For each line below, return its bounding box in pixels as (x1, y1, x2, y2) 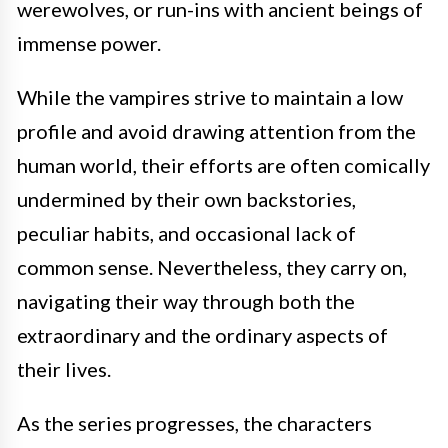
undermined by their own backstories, (17, 187, 356, 211)
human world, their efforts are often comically (17, 153, 430, 177)
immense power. (17, 31, 161, 55)
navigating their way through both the (17, 289, 355, 313)
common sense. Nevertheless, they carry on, (17, 255, 407, 279)
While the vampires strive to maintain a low (17, 85, 403, 109)
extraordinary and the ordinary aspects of (17, 323, 388, 347)
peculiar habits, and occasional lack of (17, 221, 356, 245)
